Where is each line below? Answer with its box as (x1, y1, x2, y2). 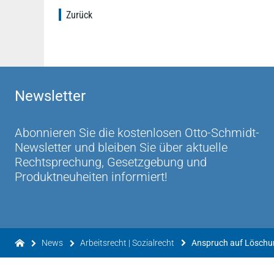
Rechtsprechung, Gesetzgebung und (15, 155, 207, 169)
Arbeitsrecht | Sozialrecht (80, 238, 174, 248)
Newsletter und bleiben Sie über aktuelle (15, 140, 228, 155)
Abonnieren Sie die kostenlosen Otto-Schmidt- (15, 125, 259, 140)
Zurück (66, 9, 92, 21)
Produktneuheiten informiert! (15, 169, 168, 184)
